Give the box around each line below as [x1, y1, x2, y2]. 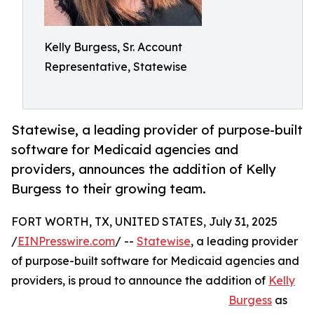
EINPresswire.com [18, 234, 115, 249]
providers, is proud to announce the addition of [11, 273, 268, 288]
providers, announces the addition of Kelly [11, 161, 276, 177]
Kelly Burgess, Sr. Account [44, 40, 182, 54]
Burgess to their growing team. [11, 181, 206, 197]
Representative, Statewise [44, 60, 187, 74]
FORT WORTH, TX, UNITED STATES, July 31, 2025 [11, 214, 278, 229]
